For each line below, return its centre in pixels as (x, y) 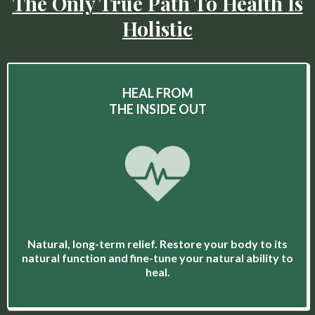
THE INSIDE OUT (157, 109)
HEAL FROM (157, 93)
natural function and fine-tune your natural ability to (157, 258)
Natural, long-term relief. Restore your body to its (157, 244)
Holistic (157, 29)
